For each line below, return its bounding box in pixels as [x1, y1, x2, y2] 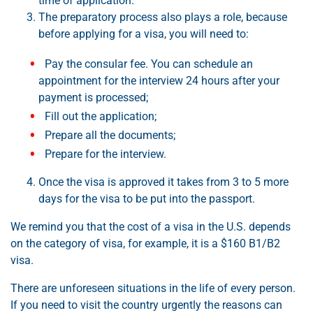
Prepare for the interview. [45, 147, 166, 161]
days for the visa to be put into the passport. [38, 192, 255, 206]
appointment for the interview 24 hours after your [38, 74, 279, 88]
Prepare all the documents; [45, 129, 175, 143]
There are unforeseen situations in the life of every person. [10, 282, 298, 296]
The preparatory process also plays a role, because [38, 10, 287, 24]
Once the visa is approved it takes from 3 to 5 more [38, 175, 289, 189]
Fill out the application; [45, 110, 156, 124]
